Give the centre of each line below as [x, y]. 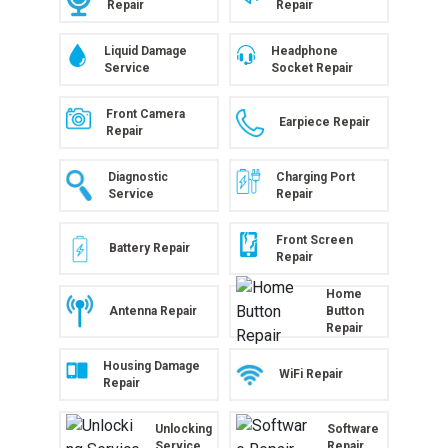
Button [344, 311]
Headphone [305, 50]
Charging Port [315, 176]
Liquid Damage [145, 50]
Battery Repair [149, 248]
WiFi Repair [311, 373]
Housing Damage [152, 365]
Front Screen [315, 239]
